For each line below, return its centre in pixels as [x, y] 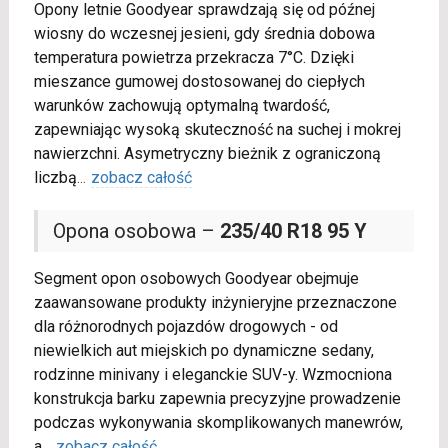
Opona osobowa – [136, 231]
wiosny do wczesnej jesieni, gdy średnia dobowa [204, 34]
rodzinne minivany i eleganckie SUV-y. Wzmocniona [212, 375]
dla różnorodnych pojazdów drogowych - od [185, 327]
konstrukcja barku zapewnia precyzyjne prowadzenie [217, 399]
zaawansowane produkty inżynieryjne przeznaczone [215, 303]
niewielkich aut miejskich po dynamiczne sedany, [203, 351]
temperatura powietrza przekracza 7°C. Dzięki [193, 58]
